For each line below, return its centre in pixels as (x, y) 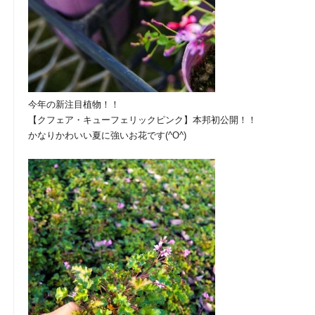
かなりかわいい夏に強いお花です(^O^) (107, 136)
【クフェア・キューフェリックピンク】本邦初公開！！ (142, 120)
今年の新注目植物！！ (74, 105)
